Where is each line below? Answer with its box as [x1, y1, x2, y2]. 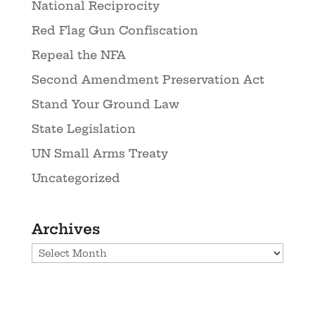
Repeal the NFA [31, 47, 126, 62]
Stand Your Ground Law [31, 96, 179, 111]
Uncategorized [31, 170, 120, 185]
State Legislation [31, 121, 136, 136]
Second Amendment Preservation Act [31, 72, 264, 86]
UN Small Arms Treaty [31, 146, 168, 160]
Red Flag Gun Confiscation [31, 22, 198, 37]
